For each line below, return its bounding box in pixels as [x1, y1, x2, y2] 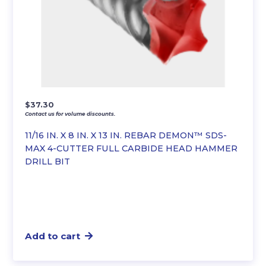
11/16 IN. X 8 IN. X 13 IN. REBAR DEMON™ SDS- [25, 130, 227, 141]
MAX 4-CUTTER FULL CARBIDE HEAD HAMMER [25, 143, 238, 154]
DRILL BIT [25, 156, 71, 167]
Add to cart [25, 230, 81, 242]
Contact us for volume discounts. [25, 110, 116, 118]
